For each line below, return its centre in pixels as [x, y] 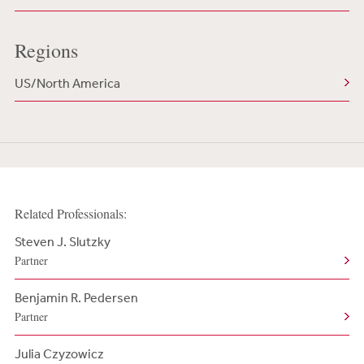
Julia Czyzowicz [59, 353]
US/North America [67, 83]
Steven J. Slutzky [62, 241]
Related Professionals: [70, 213]
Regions [46, 50]
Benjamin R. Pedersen [76, 297]
